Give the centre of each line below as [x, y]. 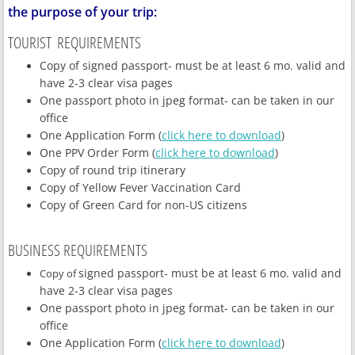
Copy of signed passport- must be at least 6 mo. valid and [193, 65]
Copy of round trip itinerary [113, 170]
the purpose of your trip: [82, 12]
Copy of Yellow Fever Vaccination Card [140, 187]
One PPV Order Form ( [97, 153]
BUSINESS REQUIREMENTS [78, 250]
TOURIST [30, 42]
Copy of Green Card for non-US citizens [143, 205]
